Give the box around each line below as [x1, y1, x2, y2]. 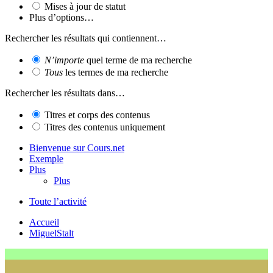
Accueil [29, 216, 59, 227]
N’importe [44, 54, 84, 65]
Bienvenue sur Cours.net [29, 142, 124, 153]
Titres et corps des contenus [44, 109, 150, 120]
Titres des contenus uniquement [44, 121, 165, 132]
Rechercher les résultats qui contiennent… [5, 32, 166, 43]
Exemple [29, 153, 63, 164]
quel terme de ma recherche [84, 54, 192, 65]
